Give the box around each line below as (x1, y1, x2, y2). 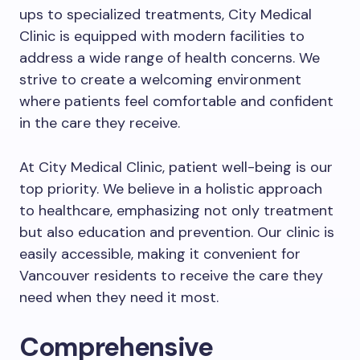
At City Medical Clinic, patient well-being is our (19, 157, 333, 177)
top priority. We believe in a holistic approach (19, 179, 322, 198)
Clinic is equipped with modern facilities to (19, 27, 305, 46)
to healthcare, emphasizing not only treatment (19, 201, 333, 220)
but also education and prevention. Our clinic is (19, 223, 334, 242)
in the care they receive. (19, 113, 180, 133)
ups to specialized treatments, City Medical (19, 5, 312, 24)
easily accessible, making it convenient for (19, 244, 301, 264)
